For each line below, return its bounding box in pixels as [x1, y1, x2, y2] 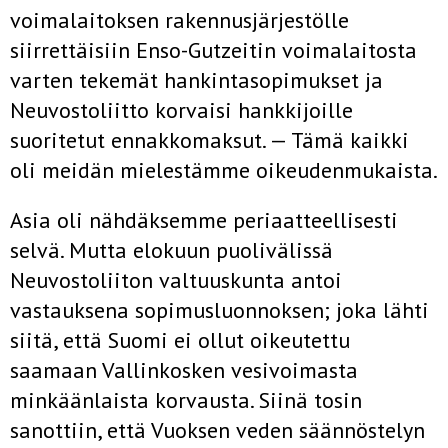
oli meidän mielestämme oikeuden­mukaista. [10, 156, 438, 184]
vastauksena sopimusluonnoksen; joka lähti [10, 296, 429, 324]
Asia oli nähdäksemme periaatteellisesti [10, 206, 398, 234]
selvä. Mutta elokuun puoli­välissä [10, 236, 333, 264]
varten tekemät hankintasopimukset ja [10, 66, 383, 94]
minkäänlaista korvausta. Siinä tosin [10, 386, 362, 414]
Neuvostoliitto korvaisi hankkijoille [10, 96, 353, 124]
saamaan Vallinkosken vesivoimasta [10, 356, 358, 384]
